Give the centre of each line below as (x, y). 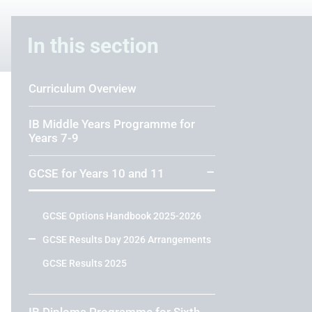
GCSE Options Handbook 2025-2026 (122, 216)
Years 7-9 (54, 138)
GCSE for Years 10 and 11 (96, 173)
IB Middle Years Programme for (112, 124)
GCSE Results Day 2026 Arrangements (127, 239)
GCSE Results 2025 (85, 263)
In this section (96, 45)
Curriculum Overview (83, 88)
